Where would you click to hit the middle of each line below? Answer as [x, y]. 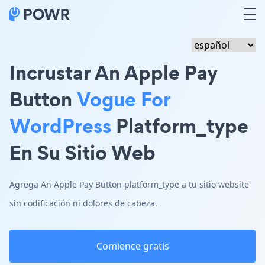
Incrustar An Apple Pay [114, 72]
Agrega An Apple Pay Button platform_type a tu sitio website [129, 184]
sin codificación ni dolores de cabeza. [83, 203]
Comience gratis [132, 246]
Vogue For [124, 99]
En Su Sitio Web [83, 152]
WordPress [60, 126]
